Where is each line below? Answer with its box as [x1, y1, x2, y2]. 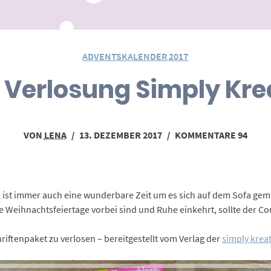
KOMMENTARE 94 [174, 128, 247, 141]
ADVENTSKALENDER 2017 [82, 50, 189, 63]
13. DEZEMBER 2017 [79, 128, 162, 141]
